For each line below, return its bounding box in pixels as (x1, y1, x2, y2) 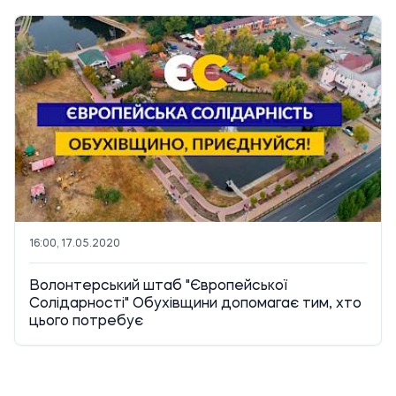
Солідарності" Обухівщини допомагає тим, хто (29, 296, 362, 311)
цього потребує (29, 314, 143, 329)
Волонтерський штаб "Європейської (29, 278, 287, 293)
